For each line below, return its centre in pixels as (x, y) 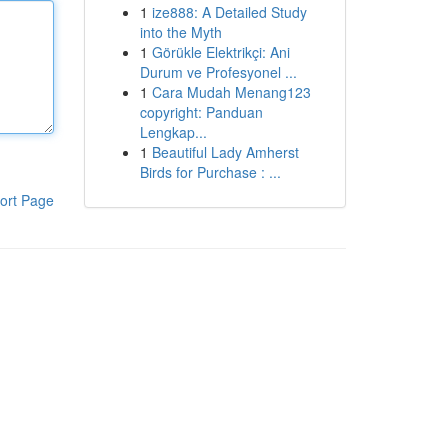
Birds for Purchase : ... (210, 172)
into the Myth (180, 32)
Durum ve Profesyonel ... (218, 72)
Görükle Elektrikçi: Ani (220, 52)
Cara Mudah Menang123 (231, 92)
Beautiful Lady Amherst (225, 152)
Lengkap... (173, 132)
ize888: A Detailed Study (229, 12)
